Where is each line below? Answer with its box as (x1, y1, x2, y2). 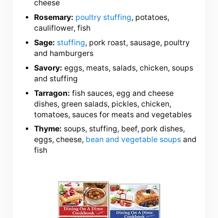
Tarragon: (34, 88, 71, 98)
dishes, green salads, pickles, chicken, (34, 99, 172, 109)
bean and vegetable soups (86, 135, 182, 145)
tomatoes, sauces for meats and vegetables (34, 109, 192, 119)
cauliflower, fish (34, 23, 91, 33)
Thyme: (34, 124, 62, 134)
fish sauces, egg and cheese (70, 88, 174, 98)
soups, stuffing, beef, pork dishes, (62, 124, 185, 134)
